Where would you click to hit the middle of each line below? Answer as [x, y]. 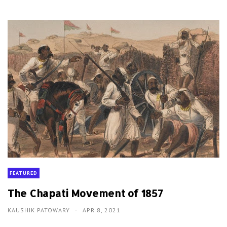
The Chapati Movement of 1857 [85, 193]
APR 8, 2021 [102, 210]
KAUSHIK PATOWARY [40, 210]
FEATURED [24, 173]
